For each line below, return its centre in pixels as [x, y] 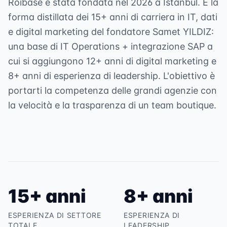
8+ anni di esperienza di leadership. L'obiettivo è [111, 76]
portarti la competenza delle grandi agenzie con [112, 90]
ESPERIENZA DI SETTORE [55, 215]
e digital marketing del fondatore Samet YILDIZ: [111, 32]
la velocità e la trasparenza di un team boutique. [112, 105]
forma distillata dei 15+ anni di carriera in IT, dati [113, 17]
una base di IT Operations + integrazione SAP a [110, 46]
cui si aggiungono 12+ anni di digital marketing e [112, 61]
